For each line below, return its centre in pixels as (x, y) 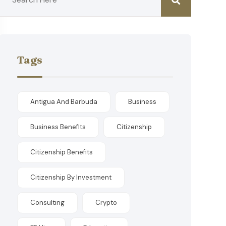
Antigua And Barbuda (64, 102)
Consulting (48, 203)
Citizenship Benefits (62, 152)
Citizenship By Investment (71, 177)
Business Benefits (58, 127)
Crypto (106, 203)
